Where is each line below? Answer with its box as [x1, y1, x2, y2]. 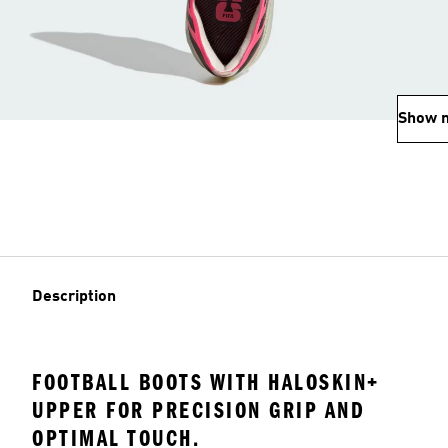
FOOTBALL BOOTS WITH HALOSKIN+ [32, 369, 380, 396]
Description [32, 289, 116, 305]
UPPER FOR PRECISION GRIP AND [32, 397, 365, 424]
